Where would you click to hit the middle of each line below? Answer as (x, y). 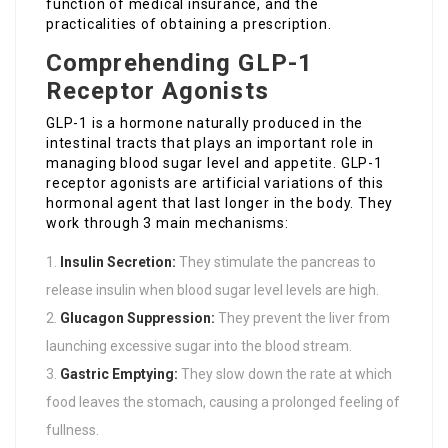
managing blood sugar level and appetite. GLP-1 (214, 163)
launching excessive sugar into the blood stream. (199, 346)
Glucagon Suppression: (137, 318)
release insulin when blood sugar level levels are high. (212, 290)
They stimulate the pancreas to (276, 262)
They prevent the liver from (302, 318)
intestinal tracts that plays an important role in (210, 143)
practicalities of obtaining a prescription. (189, 24)
